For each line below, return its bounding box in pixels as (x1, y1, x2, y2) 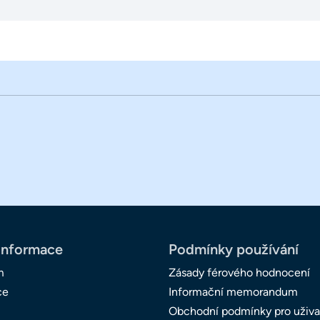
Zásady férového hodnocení (169, 266, 310, 280)
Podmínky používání (169, 241, 299, 259)
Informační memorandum (169, 285, 298, 299)
